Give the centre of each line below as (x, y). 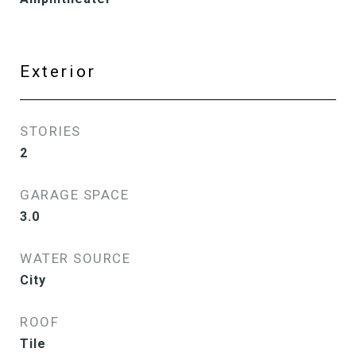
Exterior (58, 72)
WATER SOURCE (75, 258)
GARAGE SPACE (74, 195)
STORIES (50, 131)
